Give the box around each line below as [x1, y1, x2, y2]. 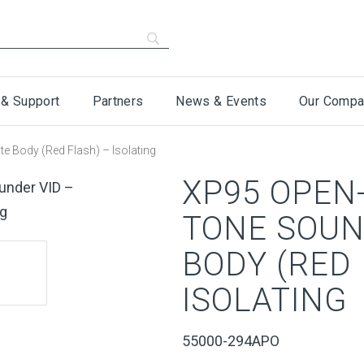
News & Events [175, 93, 267, 109]
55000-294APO [182, 332, 279, 349]
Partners [92, 93, 144, 109]
